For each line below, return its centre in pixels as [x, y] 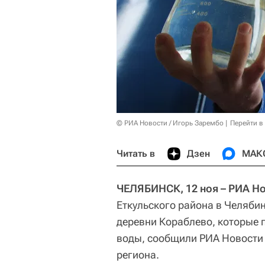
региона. [138, 255]
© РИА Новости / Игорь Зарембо [170, 123]
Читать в [136, 153]
